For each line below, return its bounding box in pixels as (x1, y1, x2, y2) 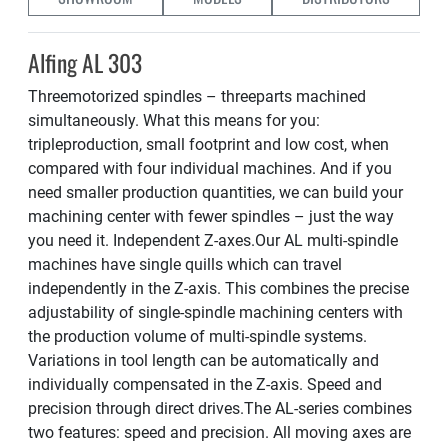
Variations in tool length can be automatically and (28, 351, 379, 370)
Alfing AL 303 (28, 45, 142, 80)
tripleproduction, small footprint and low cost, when (28, 135, 389, 154)
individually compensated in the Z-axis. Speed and (28, 375, 382, 394)
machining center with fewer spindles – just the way (28, 207, 394, 226)
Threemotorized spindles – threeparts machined (28, 87, 366, 106)
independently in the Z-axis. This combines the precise (28, 279, 409, 298)
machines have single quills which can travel (28, 255, 342, 274)
